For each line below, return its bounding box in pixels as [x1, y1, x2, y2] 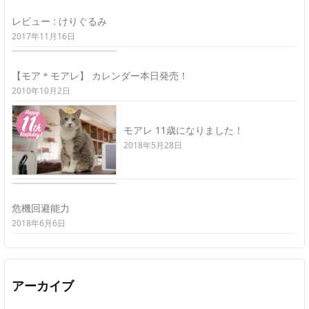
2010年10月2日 [12, 85, 70, 97]
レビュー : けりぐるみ [12, 14, 107, 28]
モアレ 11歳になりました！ [123, 123, 243, 137]
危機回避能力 [12, 201, 70, 215]
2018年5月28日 [123, 139, 182, 152]
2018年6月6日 [12, 217, 66, 230]
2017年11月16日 [12, 30, 75, 43]
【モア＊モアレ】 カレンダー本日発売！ [12, 69, 188, 83]
